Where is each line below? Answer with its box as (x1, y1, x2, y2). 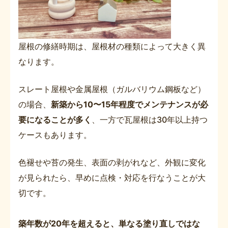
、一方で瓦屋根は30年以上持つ (92, 115, 208, 125)
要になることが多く (18, 115, 92, 125)
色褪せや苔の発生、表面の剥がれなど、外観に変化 (18, 157, 206, 168)
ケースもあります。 (18, 130, 92, 140)
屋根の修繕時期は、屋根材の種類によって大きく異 (18, 41, 206, 52)
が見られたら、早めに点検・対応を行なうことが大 (18, 173, 206, 183)
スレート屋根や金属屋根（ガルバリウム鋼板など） (18, 84, 206, 95)
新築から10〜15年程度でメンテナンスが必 (51, 99, 208, 110)
